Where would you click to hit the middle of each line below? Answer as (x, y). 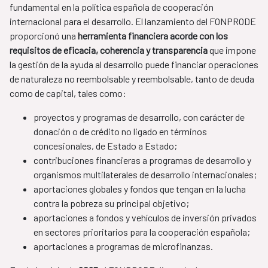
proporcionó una (44, 36)
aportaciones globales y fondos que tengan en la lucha (140, 189)
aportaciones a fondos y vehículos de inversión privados (145, 218)
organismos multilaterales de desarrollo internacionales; (145, 175)
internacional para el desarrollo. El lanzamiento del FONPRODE (133, 22)
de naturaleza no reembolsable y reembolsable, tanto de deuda (132, 79)
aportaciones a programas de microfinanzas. (124, 246)
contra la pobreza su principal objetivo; (111, 203)
